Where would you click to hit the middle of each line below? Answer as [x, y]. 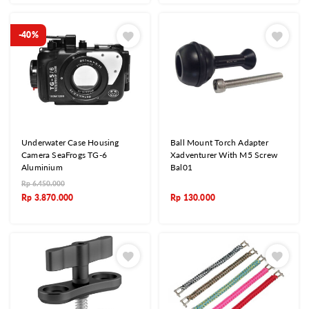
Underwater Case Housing [70, 143]
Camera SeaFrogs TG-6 [64, 155]
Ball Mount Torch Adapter [219, 143]
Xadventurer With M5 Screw [224, 155]
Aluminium [42, 168]
